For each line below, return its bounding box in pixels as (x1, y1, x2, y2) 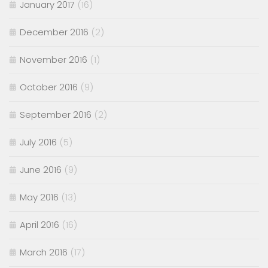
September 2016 (20, 108, 92, 121)
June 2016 (20, 163, 62, 176)
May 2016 (20, 191, 59, 204)
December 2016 (20, 26, 89, 39)
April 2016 (20, 218, 59, 232)
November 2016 (20, 53, 87, 66)
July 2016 (20, 136, 57, 149)
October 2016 (20, 81, 78, 94)
